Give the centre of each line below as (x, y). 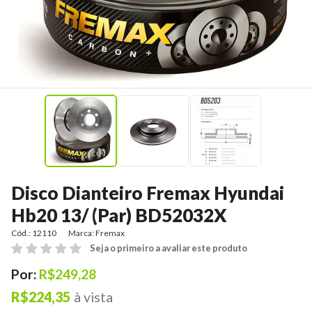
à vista (93, 297)
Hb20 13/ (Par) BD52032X (119, 216)
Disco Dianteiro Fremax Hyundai (148, 193)
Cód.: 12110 (34, 233)
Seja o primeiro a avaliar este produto (169, 248)
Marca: (82, 233)
